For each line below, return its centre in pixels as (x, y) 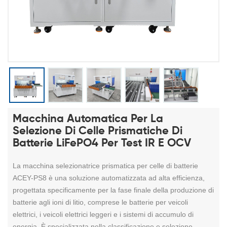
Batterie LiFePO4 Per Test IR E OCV (102, 143)
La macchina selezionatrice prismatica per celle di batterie (105, 165)
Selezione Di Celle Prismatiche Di (98, 131)
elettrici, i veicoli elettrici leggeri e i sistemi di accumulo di (103, 214)
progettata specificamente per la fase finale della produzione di (113, 190)
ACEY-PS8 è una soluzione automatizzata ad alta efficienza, (109, 178)
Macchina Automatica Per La (88, 119)
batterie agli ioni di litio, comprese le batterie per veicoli (100, 202)
